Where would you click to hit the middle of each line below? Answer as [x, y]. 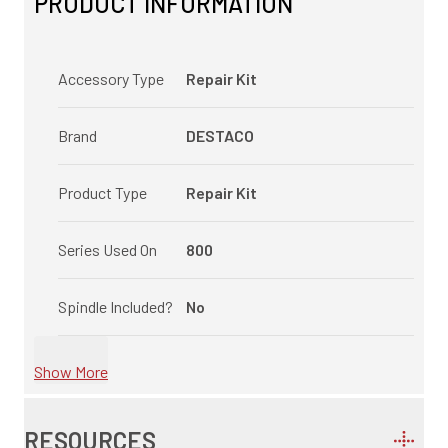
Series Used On [107, 249]
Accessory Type [111, 78]
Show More [71, 371]
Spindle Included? [115, 306]
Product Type [102, 192]
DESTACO [220, 135]
